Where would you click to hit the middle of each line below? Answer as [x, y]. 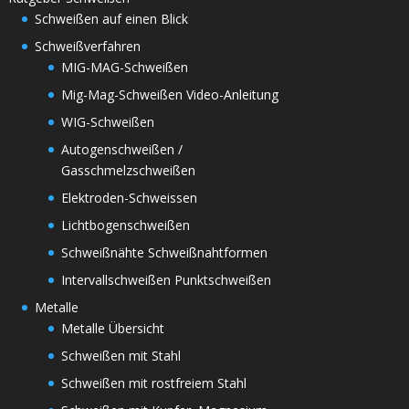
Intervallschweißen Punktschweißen [166, 279]
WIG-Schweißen [107, 121]
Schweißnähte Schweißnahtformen [164, 252]
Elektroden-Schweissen [129, 197]
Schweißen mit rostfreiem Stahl [153, 383]
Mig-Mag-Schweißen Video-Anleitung [169, 94]
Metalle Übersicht [112, 328]
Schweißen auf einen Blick [111, 18]
